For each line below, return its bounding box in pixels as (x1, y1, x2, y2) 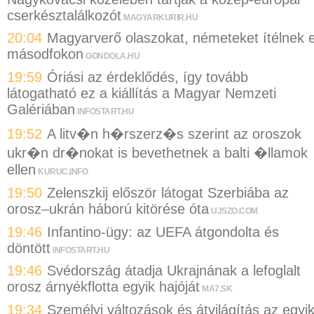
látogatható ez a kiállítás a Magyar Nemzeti (7, 85, 276, 101)
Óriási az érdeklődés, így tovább (47, 69, 248, 85)
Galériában (7, 101, 75, 117)
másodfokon (7, 46, 83, 62)
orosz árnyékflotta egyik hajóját (7, 279, 200, 295)
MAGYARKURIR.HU (123, 12, 198, 22)
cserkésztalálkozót (7, 7, 121, 23)
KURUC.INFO (38, 167, 88, 177)
